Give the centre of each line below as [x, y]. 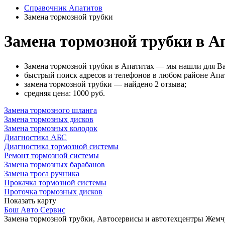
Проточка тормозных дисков [53, 191]
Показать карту [30, 200]
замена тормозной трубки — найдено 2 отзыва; [105, 84]
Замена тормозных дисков [49, 119]
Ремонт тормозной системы [51, 155]
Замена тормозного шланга [50, 110]
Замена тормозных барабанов [54, 164]
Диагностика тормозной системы [61, 146]
